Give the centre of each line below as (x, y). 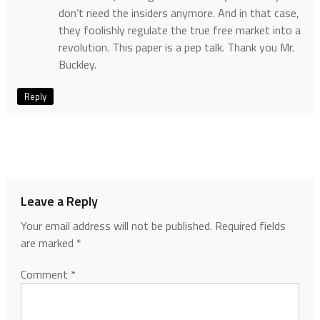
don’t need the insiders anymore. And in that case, (179, 13)
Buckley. (77, 65)
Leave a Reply (59, 201)
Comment (45, 275)
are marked (48, 243)
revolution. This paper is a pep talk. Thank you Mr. (176, 47)
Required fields (250, 226)
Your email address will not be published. (116, 226)
